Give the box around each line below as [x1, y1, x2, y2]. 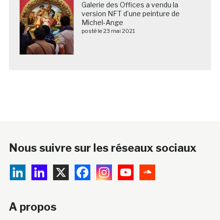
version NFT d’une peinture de [81, 9, 180, 18]
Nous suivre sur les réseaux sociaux [8, 141, 196, 154]
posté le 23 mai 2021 [81, 27, 135, 34]
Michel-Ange [81, 18, 123, 27]
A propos [8, 200, 56, 213]
